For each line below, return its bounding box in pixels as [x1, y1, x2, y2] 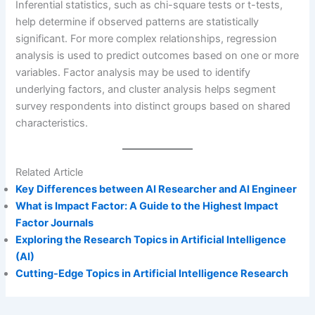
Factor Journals [15, 216, 94, 229]
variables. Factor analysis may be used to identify [15, 66, 251, 79]
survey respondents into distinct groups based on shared [15, 100, 291, 113]
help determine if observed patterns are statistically [15, 15, 259, 29]
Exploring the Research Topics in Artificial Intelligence [15, 233, 287, 246]
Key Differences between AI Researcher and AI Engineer [15, 182, 297, 195]
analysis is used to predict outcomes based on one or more [15, 49, 300, 63]
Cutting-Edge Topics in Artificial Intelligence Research [15, 266, 289, 280]
